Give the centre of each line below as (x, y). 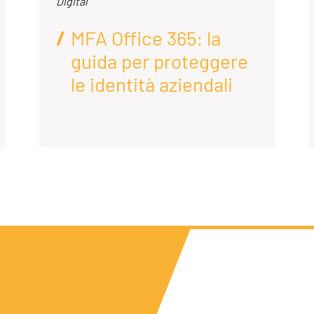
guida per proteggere (159, 61)
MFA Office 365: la (146, 37)
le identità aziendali (152, 84)
